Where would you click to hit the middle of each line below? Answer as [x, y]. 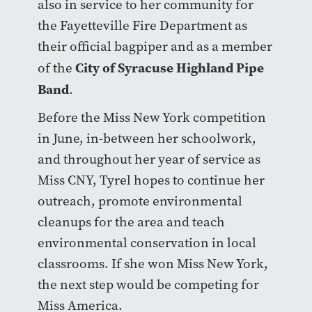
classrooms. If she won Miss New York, [153, 263]
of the [56, 68]
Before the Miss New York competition [151, 117]
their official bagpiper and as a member [155, 46]
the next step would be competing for [148, 284]
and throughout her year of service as [149, 159]
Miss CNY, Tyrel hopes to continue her [151, 180]
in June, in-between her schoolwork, [147, 138]
